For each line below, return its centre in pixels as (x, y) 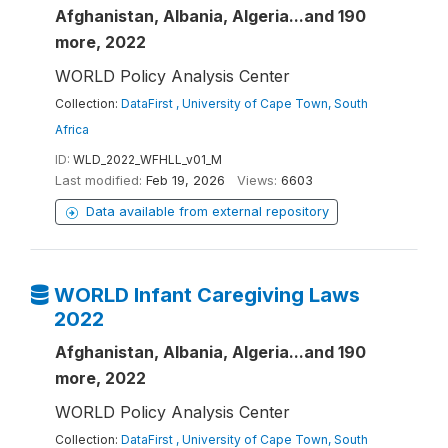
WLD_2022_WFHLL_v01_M (147, 159)
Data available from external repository (207, 211)
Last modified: (98, 180)
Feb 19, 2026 (185, 180)
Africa (72, 129)
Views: (257, 180)
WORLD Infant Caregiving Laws (206, 295)
